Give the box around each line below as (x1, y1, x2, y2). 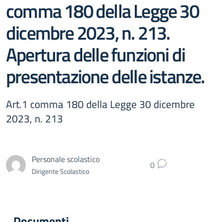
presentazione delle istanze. (6, 61, 205, 91)
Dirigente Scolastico (32, 166, 89, 176)
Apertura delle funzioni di (6, 40, 185, 69)
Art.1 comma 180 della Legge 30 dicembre (6, 96, 195, 112)
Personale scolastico (32, 153, 100, 165)
